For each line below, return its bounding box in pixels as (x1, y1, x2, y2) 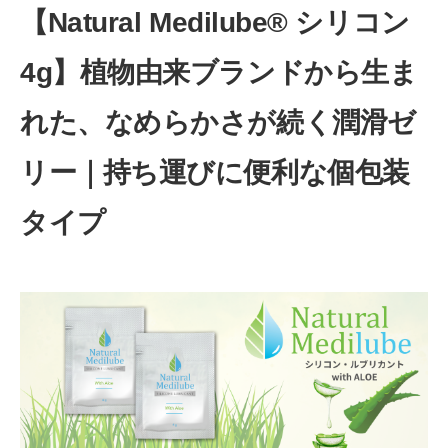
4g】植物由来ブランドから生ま (20, 56, 418, 88)
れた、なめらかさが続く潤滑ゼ (20, 106, 416, 138)
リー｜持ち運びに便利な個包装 (20, 156, 410, 188)
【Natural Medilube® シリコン (20, 6, 410, 38)
